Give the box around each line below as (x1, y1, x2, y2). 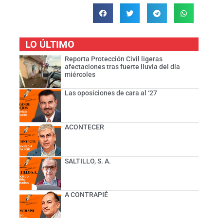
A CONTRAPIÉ (64, 191, 108, 199)
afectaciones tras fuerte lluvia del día (64, 63, 180, 71)
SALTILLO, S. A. (64, 157, 111, 165)
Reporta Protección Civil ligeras (64, 55, 163, 63)
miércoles (64, 71, 95, 79)
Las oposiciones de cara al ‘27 (64, 89, 157, 97)
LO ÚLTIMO (25, 38, 74, 51)
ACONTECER (64, 123, 104, 131)
